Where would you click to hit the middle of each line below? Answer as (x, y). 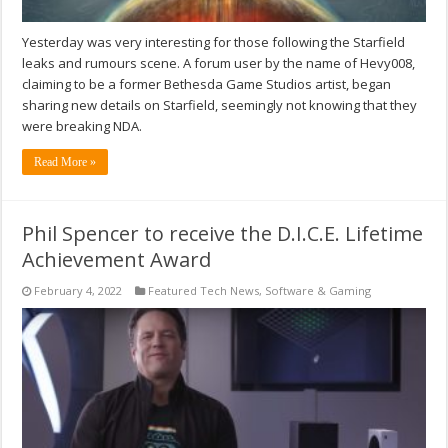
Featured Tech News (204, 290)
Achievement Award (117, 259)
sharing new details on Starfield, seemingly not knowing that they (220, 104)
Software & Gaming (318, 290)
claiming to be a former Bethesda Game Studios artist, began (207, 83)
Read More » (65, 161)
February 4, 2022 (78, 290)
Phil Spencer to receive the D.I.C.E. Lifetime (223, 233)
